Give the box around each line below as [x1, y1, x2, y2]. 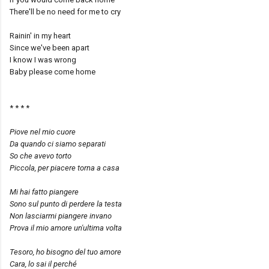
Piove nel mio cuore [10, 127, 76, 136]
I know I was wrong [10, 55, 76, 64]
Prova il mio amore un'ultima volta [10, 223, 122, 232]
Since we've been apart [10, 43, 89, 52]
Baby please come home [10, 67, 97, 76]
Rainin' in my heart [10, 31, 71, 40]
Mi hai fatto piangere [10, 187, 79, 196]
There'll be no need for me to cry [10, 7, 121, 16]
